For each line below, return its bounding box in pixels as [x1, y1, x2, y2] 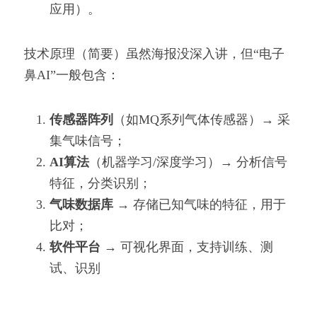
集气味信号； [50, 134, 126, 148]
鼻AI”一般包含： [24, 68, 120, 82]
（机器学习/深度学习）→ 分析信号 [89, 155, 287, 169]
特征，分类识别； [50, 176, 151, 190]
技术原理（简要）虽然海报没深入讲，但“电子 [24, 47, 284, 61]
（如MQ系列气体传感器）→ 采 [113, 113, 290, 127]
